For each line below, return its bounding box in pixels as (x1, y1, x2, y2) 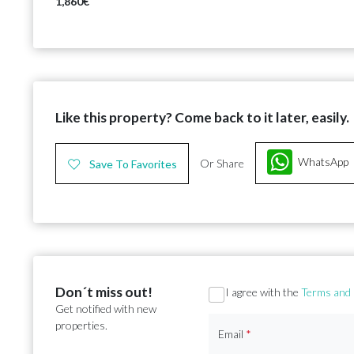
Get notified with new (55, 302, 156, 316)
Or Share (200, 156, 244, 171)
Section (208, 285, 262, 306)
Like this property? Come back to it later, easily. (55, 109, 349, 126)
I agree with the (225, 285, 302, 299)
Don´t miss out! (55, 284, 153, 301)
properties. (55, 318, 107, 333)
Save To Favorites (89, 156, 177, 171)
